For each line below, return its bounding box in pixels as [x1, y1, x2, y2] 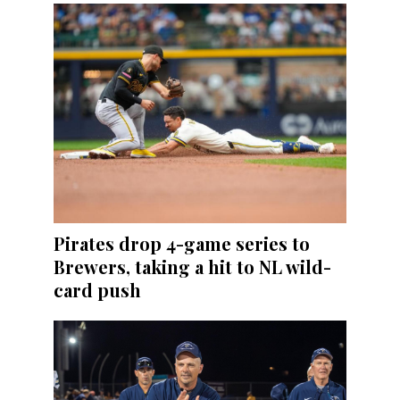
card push [54, 278, 141, 303]
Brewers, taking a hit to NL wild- [54, 254, 331, 279]
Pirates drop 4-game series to [54, 231, 310, 256]
